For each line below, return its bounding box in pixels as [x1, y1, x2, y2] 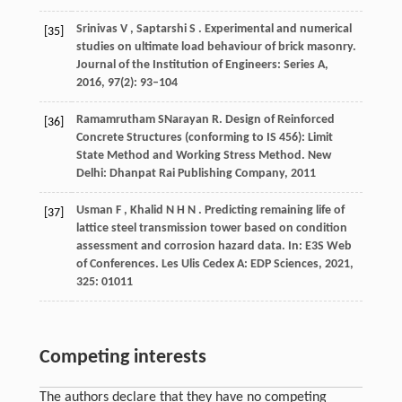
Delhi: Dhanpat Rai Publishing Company [75, 166, 284, 180]
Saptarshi [135, 22, 187, 36]
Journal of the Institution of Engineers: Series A [75, 57, 325, 72]
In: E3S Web [287, 239, 352, 253]
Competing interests [39, 346, 206, 368]
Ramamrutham [75, 112, 155, 127]
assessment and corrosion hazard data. [75, 239, 288, 253]
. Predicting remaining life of [197, 203, 345, 217]
